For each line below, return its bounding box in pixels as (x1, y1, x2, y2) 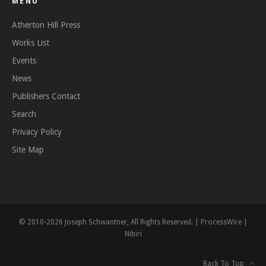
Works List (12, 38, 49, 47)
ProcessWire (200, 218, 242, 226)
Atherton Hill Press (12, 20, 80, 30)
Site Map (12, 145, 44, 154)
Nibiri (124, 230, 142, 238)
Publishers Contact (12, 91, 80, 101)
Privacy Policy (12, 127, 62, 137)
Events (12, 56, 36, 65)
